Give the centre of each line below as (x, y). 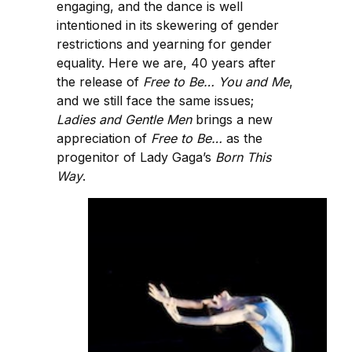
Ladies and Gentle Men (124, 120)
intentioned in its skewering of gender (168, 26)
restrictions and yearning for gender (164, 44)
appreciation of (104, 139)
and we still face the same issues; (155, 101)
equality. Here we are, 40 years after (166, 63)
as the (242, 139)
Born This (243, 158)
